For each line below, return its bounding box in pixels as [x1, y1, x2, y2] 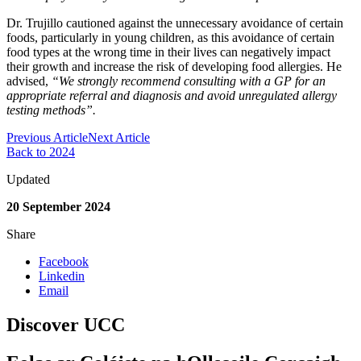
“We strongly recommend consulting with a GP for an [52, 74, 326, 89]
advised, [6, 74, 52, 89]
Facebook [39, 255, 89, 269]
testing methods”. [6, 103, 96, 118]
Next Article [88, 131, 150, 145]
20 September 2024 [6, 200, 110, 214]
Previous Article [6, 131, 88, 145]
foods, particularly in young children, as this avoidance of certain [6, 31, 334, 45]
